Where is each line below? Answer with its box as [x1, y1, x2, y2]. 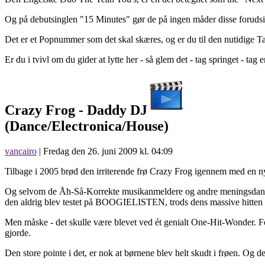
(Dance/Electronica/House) [5, 118, 169, 134]
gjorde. [5, 227, 31, 238]
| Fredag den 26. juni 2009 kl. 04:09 [37, 146, 173, 156]
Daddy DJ [87, 102, 147, 118]
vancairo [5, 146, 37, 156]
